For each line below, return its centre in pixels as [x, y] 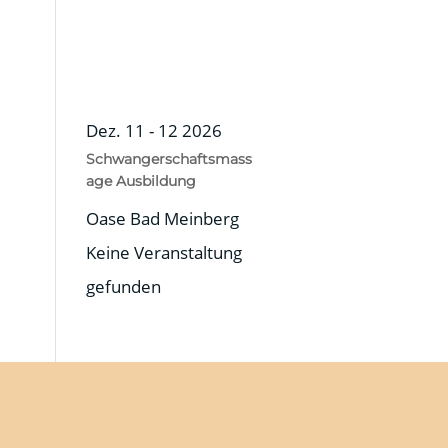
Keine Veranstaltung [163, 252]
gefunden [123, 286]
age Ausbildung [140, 180]
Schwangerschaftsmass [168, 158]
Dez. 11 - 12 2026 [153, 130]
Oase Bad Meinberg [162, 218]
